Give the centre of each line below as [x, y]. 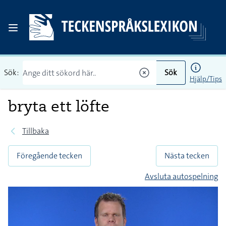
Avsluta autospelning [181, 176]
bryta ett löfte [59, 106]
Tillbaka [36, 131]
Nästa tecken [187, 156]
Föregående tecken [49, 156]
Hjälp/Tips [206, 79]
